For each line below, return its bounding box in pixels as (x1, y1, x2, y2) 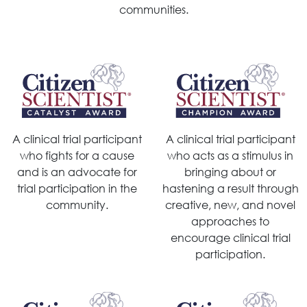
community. (45, 197, 108, 212)
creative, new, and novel (165, 197, 295, 212)
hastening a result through (162, 181, 299, 196)
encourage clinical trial (170, 230, 291, 245)
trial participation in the (16, 181, 137, 196)
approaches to (191, 214, 269, 229)
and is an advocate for (16, 164, 137, 180)
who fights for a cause (19, 148, 134, 163)
